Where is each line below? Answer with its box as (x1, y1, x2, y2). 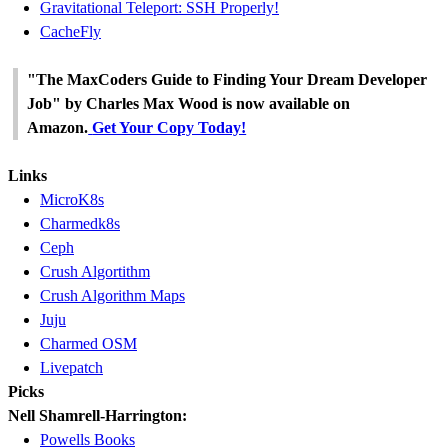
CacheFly (40, 23, 101, 41)
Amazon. (27, 119, 89, 137)
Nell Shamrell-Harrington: (8, 407, 187, 425)
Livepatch (40, 359, 103, 377)
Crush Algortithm (40, 263, 150, 281)
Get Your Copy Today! (92, 119, 247, 137)
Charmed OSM (40, 335, 137, 353)
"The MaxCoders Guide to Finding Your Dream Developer (27, 71, 428, 89)
